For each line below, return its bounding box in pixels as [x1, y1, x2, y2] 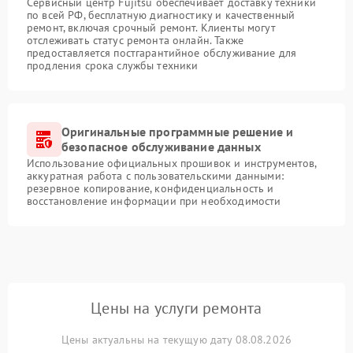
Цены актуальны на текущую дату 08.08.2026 [61, 333, 292, 347]
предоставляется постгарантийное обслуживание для [27, 46, 297, 60]
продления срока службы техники [27, 58, 199, 72]
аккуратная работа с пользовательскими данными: [27, 169, 284, 183]
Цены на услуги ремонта [91, 298, 262, 318]
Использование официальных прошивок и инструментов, [27, 156, 317, 170]
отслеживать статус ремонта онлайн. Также [27, 33, 243, 47]
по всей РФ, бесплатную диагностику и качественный [27, 8, 295, 22]
